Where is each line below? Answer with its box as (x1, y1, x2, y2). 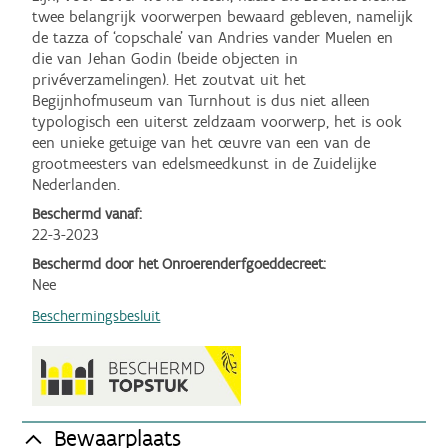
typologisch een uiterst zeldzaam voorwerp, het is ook (32, 112, 403, 132)
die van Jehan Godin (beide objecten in (32, 49, 299, 69)
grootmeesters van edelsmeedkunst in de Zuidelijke (32, 154, 377, 174)
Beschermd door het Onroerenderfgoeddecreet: (32, 255, 327, 274)
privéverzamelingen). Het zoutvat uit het (32, 70, 307, 90)
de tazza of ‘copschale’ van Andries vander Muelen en (32, 28, 394, 48)
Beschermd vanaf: (32, 205, 143, 224)
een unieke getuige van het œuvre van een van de (32, 133, 371, 153)
